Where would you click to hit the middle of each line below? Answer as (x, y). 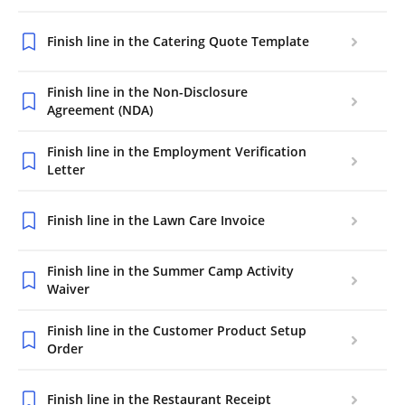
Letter (66, 170)
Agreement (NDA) (100, 110)
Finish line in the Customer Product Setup (177, 330)
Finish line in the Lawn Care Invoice (156, 220)
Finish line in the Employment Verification (177, 151)
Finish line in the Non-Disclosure (147, 92)
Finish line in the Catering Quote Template (178, 41)
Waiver (68, 289)
